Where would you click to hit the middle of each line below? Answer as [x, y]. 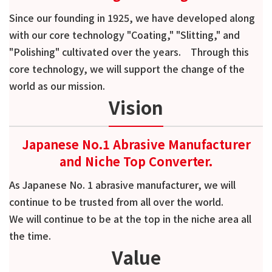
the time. [30, 236]
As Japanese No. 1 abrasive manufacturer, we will [122, 185]
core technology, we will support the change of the [127, 69]
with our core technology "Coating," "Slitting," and [124, 35]
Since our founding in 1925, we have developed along [132, 18]
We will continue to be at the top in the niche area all [130, 219]
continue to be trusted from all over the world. [116, 202]
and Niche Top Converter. [136, 161]
